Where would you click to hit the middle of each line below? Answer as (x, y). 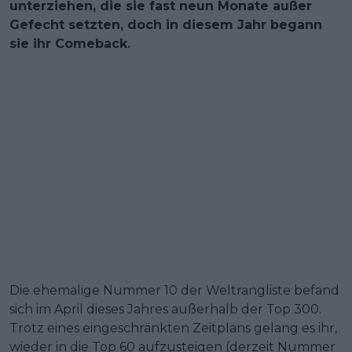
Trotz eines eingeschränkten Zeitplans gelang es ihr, (173, 328)
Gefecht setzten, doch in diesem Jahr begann (166, 24)
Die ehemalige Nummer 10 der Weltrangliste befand (174, 290)
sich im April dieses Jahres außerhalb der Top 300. (165, 309)
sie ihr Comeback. (70, 43)
